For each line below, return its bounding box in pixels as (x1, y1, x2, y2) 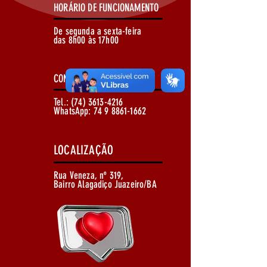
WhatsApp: (54, 105, 94, 117)
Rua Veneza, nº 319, (54, 169, 124, 181)
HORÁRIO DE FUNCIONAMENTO (54, 1, 159, 14)
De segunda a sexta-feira (54, 25, 142, 37)
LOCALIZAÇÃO (54, 142, 114, 157)
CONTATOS (54, 72, 90, 85)
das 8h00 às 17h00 (54, 34, 119, 46)
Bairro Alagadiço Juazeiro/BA (54, 178, 157, 190)
